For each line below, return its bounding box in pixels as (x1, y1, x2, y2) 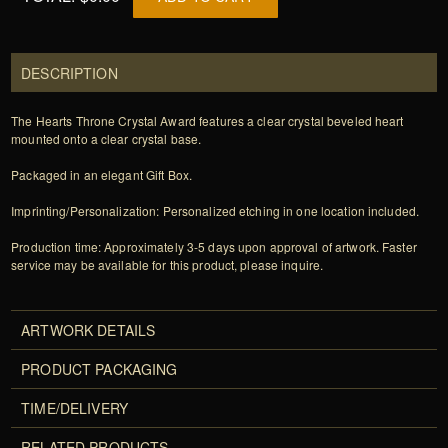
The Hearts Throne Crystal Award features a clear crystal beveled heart (11, 112, 404, 130)
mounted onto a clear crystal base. (11, 130, 202, 148)
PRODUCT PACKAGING (21, 359, 178, 380)
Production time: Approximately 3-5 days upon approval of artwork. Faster (11, 238, 417, 256)
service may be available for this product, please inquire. (11, 256, 324, 274)
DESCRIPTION (21, 63, 118, 84)
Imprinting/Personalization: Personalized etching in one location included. (11, 202, 420, 220)
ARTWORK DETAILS (21, 320, 156, 341)
